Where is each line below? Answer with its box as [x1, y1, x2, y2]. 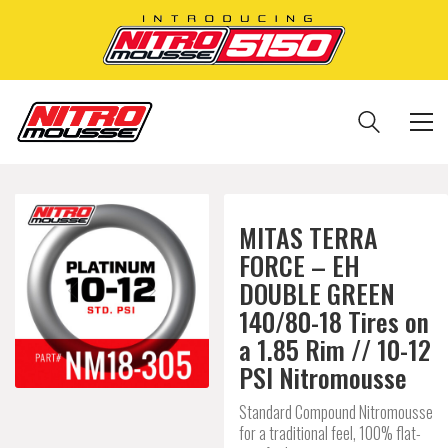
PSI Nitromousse [239, 358, 407, 397]
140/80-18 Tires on [239, 302, 429, 341]
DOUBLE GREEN [239, 274, 395, 313]
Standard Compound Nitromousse [239, 399, 433, 424]
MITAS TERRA [239, 218, 378, 257]
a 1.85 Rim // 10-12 [239, 330, 431, 369]
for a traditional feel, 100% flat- [239, 420, 421, 445]
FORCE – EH [239, 246, 360, 285]
